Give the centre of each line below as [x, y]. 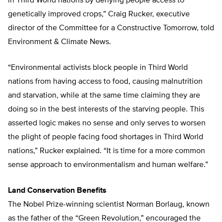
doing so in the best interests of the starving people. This [106, 110]
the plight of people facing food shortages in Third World [106, 138]
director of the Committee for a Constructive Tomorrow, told [111, 28]
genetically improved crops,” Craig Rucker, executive [99, 15]
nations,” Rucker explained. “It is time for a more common [107, 151]
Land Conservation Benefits [57, 191]
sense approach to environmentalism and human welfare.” [108, 165]
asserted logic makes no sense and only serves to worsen [107, 124]
